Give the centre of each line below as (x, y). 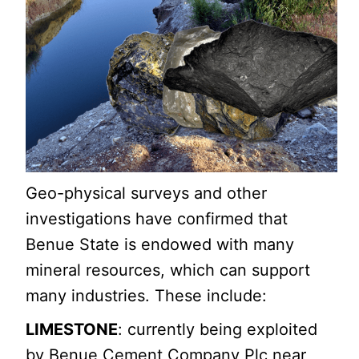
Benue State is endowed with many (160, 244)
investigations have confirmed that (157, 218)
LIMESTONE (72, 329)
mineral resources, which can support (168, 270)
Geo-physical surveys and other (147, 193)
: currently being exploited (218, 329)
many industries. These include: (147, 295)
